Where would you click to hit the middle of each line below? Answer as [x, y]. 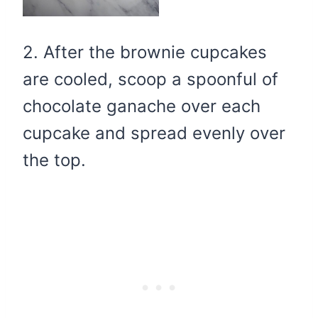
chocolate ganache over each [142, 106]
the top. [54, 160]
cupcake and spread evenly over [154, 133]
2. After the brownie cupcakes [145, 53]
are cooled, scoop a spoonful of [150, 79]
